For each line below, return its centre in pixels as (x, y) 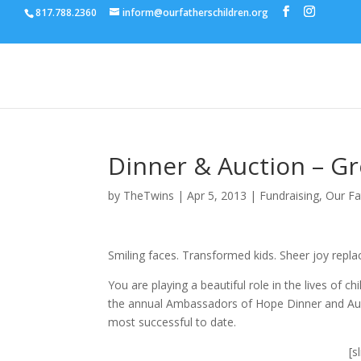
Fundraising (290, 195)
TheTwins (149, 195)
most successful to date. (172, 322)
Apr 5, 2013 (217, 195)
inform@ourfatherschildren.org (195, 12)
